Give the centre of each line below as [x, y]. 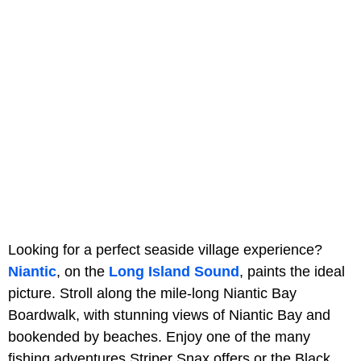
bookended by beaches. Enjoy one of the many [159, 336]
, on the [83, 271]
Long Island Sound [174, 271]
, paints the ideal [292, 271]
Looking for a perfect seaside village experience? [165, 249]
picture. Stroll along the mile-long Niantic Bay [152, 293]
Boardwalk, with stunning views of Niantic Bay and [169, 315]
